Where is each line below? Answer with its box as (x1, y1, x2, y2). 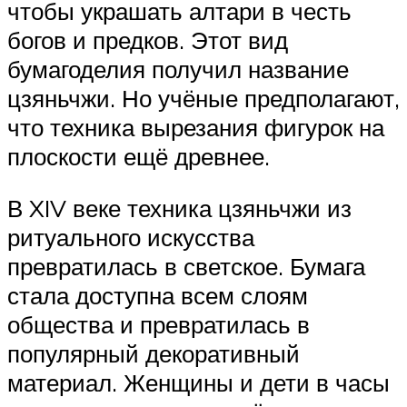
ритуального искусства (7, 223, 254, 253)
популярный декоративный (7, 339, 300, 369)
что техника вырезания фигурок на (7, 112, 384, 142)
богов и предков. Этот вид (7, 25, 288, 55)
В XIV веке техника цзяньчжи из (7, 194, 352, 223)
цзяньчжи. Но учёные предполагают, (7, 83, 400, 113)
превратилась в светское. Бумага (7, 252, 365, 282)
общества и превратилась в (7, 310, 310, 340)
